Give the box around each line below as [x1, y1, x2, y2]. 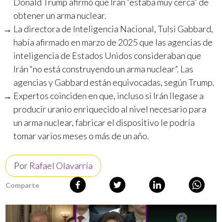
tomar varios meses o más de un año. [13, 130, 150, 141]
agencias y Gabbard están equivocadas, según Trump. [13, 77, 215, 88]
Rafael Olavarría [29, 160, 93, 171]
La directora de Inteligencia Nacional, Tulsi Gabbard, [13, 23, 214, 34]
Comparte [5, 180, 40, 189]
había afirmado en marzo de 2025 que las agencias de [13, 37, 213, 48]
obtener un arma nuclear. [13, 10, 107, 21]
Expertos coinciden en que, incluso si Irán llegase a [13, 90, 204, 101]
